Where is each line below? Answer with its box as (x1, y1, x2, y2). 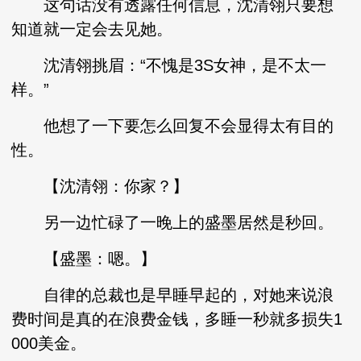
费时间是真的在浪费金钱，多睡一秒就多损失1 (11, 310, 343, 328)
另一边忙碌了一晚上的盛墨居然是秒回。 (11, 214, 334, 231)
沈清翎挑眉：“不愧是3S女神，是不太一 (11, 56, 327, 74)
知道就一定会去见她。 (11, 20, 173, 38)
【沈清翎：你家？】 (11, 177, 189, 195)
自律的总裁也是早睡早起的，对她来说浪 (11, 286, 334, 304)
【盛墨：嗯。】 (11, 250, 157, 268)
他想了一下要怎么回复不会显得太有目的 (11, 117, 334, 135)
